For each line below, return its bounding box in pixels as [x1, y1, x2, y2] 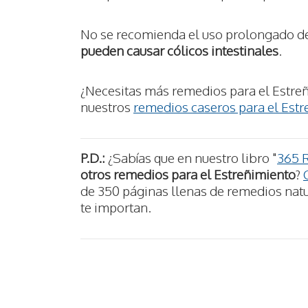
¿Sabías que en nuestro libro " [105, 149, 277, 166]
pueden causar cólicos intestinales [80, 41, 278, 58]
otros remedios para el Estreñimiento [80, 166, 296, 182]
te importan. [80, 199, 151, 215]
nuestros [80, 98, 133, 115]
